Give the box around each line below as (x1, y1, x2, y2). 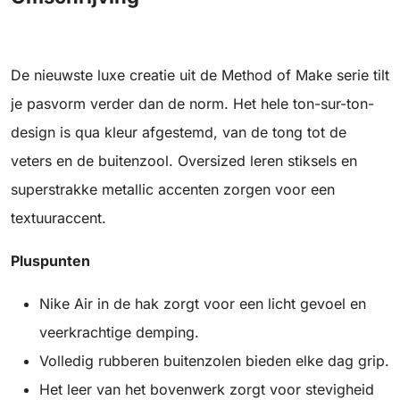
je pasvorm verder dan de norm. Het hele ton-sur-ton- (11, 95, 374, 113)
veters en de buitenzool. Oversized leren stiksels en (11, 152, 357, 171)
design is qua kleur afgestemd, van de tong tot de (11, 123, 346, 142)
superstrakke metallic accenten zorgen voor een (11, 180, 335, 199)
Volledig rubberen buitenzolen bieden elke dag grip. (39, 352, 389, 371)
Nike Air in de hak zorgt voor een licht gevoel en (39, 295, 366, 313)
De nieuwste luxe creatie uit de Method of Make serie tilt (11, 66, 389, 85)
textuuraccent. (11, 209, 106, 228)
